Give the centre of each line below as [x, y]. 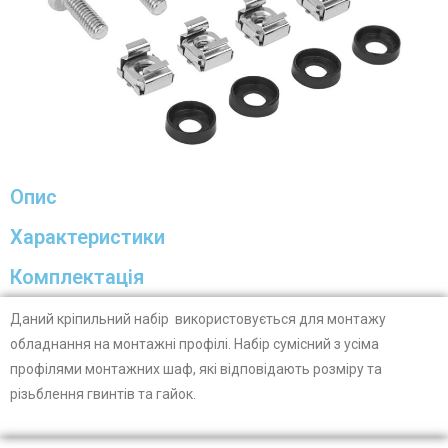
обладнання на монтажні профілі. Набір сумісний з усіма [194, 343]
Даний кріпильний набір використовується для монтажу [198, 318]
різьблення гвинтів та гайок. [103, 393]
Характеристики [87, 236]
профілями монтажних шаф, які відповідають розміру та [196, 368]
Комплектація [77, 276]
